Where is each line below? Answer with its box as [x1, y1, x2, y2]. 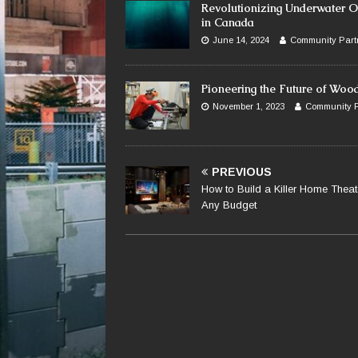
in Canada [201, 15, 254, 30]
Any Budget [201, 199, 257, 212]
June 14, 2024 [213, 35, 269, 46]
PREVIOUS [212, 165, 272, 179]
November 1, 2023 [213, 101, 284, 112]
